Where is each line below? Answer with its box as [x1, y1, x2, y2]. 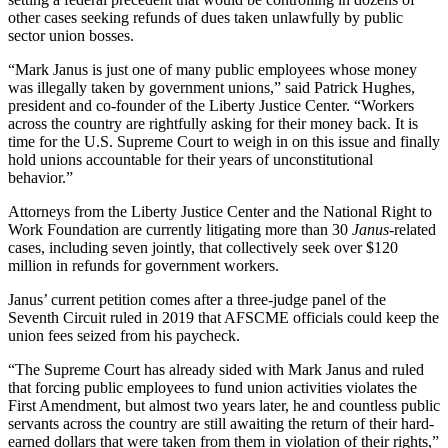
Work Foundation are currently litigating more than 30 [8, 220, 352, 238]
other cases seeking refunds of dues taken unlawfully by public [8, 8, 403, 26]
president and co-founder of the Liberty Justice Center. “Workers [8, 96, 414, 114]
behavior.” [8, 168, 73, 186]
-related [389, 220, 436, 238]
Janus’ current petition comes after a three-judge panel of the [8, 290, 386, 308]
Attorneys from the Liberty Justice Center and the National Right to [8, 202, 432, 220]
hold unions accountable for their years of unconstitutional [8, 150, 373, 168]
